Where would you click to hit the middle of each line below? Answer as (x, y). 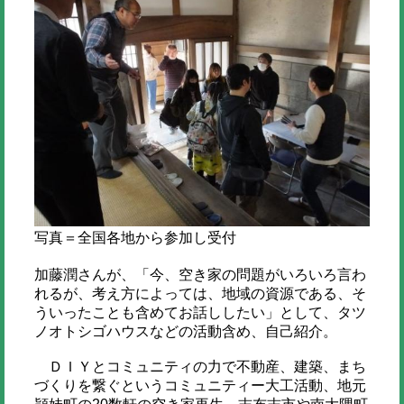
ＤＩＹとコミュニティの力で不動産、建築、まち (200, 367)
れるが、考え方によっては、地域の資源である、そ (200, 294)
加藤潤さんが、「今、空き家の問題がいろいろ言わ (200, 275)
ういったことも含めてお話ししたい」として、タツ (200, 313)
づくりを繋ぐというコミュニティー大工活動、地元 (200, 386)
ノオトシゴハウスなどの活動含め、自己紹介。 (185, 332)
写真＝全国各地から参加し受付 (135, 238)
